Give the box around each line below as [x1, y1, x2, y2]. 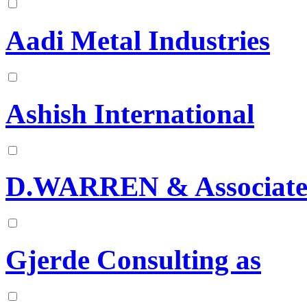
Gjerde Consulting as [5, 245, 261, 276]
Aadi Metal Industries [5, 25, 270, 56]
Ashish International [5, 98, 254, 130]
